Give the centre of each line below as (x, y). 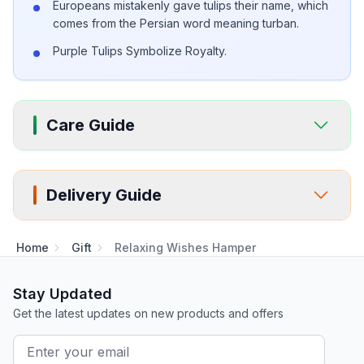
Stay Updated (63, 294)
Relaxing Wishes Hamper (185, 247)
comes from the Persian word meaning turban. (176, 23)
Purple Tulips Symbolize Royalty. (140, 51)
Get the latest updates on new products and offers (148, 313)
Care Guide (91, 125)
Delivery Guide (104, 195)
